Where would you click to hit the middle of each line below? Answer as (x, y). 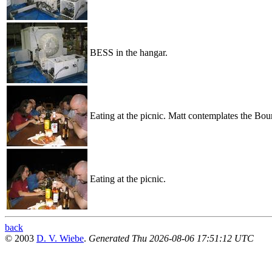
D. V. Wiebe (60, 238)
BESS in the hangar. (129, 52)
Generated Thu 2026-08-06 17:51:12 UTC (171, 238)
